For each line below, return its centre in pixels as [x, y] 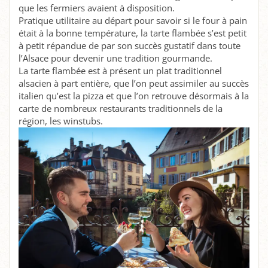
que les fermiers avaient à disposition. [97, 8]
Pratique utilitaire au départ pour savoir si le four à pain [133, 21]
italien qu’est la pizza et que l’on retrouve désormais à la [134, 96]
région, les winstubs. [61, 121]
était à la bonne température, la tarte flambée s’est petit [133, 33]
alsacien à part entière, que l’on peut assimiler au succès [134, 83]
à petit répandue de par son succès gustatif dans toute [130, 46]
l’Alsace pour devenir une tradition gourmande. [115, 58]
